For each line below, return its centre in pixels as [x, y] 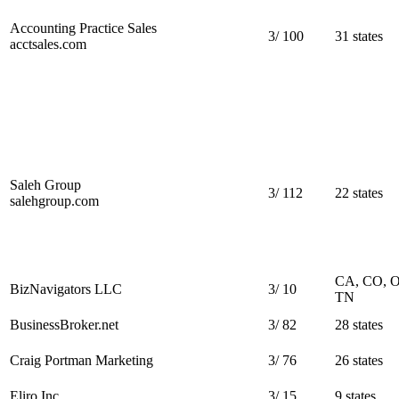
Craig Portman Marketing [81, 360]
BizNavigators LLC [66, 289]
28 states [359, 324]
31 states [359, 36]
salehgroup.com [54, 200]
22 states [359, 192]
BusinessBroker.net [64, 324]
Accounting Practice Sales [83, 28]
